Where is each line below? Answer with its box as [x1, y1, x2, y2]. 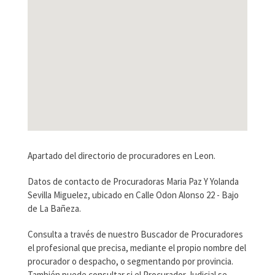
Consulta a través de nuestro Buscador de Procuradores [27, 228, 243, 241]
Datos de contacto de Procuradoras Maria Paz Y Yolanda [27, 176, 239, 188]
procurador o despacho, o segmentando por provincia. [27, 255, 233, 268]
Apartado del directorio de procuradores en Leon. [27, 150, 215, 162]
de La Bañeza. [27, 203, 81, 215]
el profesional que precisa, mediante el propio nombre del [27, 242, 246, 254]
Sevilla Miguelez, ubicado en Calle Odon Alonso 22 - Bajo [27, 189, 239, 201]
